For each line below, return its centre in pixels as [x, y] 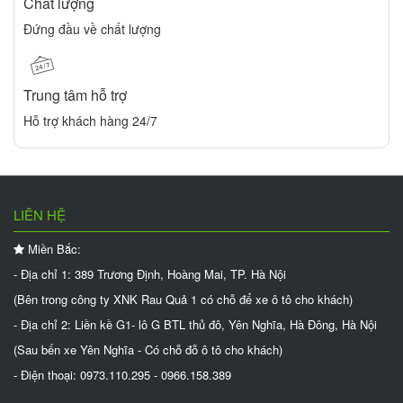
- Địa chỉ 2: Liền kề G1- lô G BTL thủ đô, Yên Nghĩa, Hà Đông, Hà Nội [195, 325]
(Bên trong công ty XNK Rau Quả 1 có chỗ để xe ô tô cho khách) [183, 300]
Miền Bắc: [53, 249]
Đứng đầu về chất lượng [92, 29]
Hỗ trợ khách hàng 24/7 [90, 121]
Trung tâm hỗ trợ [75, 95]
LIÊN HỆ [40, 215]
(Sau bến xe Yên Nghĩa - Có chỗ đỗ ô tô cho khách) [148, 350]
